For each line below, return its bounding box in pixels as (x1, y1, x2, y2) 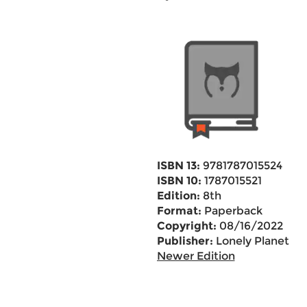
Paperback (201, 204, 262, 217)
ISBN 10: (156, 174, 201, 187)
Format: (156, 204, 201, 217)
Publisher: (156, 234, 213, 247)
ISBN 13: (156, 159, 200, 172)
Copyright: (156, 219, 217, 232)
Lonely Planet (212, 234, 289, 247)
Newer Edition (156, 249, 235, 262)
